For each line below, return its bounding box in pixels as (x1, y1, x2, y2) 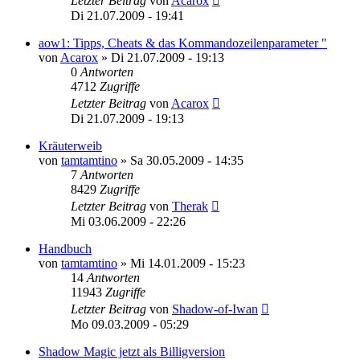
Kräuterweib (39, 138, 102, 153)
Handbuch (39, 241, 92, 256)
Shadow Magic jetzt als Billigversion (39, 344, 225, 358)
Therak (172, 198, 208, 213)
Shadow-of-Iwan (172, 301, 258, 316)
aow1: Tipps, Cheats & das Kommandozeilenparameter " (39, 35, 327, 50)
